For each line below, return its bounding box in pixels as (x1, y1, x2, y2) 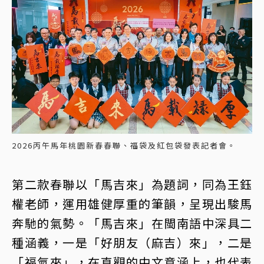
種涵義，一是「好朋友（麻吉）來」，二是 (12, 233, 252, 251)
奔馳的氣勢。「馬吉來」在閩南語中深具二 (12, 214, 252, 232)
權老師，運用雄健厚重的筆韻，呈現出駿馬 (12, 194, 252, 212)
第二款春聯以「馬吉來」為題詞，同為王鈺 (12, 175, 252, 193)
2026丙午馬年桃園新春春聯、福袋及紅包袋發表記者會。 (12, 139, 236, 151)
